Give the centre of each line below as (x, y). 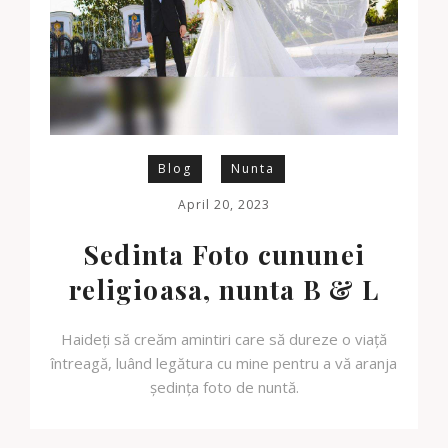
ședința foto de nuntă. (224, 387)
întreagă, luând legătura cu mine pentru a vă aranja (224, 363)
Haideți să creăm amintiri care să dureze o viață (224, 339)
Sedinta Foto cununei (224, 254)
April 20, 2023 (224, 204)
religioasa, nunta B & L (224, 289)
